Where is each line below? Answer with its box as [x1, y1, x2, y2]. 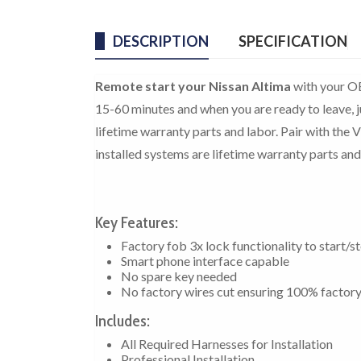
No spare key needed [121, 268, 237, 284]
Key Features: [95, 212, 178, 232]
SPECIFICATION [239, 31, 347, 50]
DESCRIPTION [113, 31, 209, 50]
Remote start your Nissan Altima [95, 77, 293, 93]
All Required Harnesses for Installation [121, 335, 333, 351]
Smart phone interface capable [121, 252, 289, 268]
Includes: [95, 310, 150, 330]
